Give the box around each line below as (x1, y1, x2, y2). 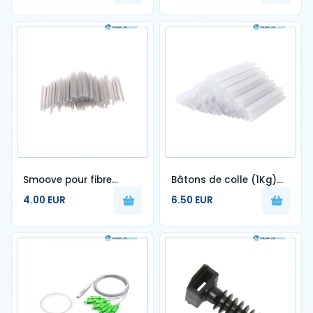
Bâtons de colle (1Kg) (171, 173, 277, 187)
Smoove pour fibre (23, 173, 112, 187)
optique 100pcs (23, 186, 98, 199)
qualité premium (171, 186, 252, 199)
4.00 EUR (23, 194, 66, 207)
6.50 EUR (171, 194, 213, 207)
